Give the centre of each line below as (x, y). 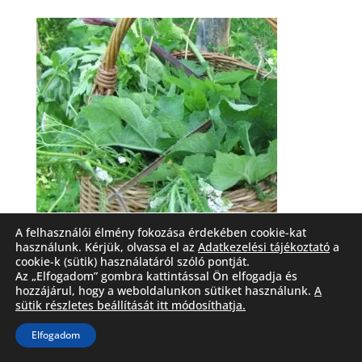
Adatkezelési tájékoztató (264, 247)
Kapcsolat (82, 316)
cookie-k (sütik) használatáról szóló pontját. (133, 261)
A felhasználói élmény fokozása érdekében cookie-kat (161, 232)
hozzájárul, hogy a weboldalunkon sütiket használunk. (165, 290)
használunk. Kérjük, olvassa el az (107, 247)
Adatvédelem (254, 316)
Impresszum (163, 316)
